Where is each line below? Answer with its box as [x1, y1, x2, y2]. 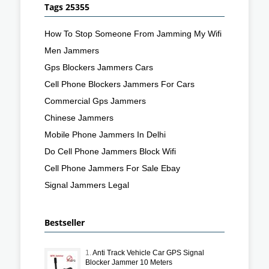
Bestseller [44, 216, 85, 228]
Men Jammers [44, 45, 99, 55]
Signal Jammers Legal [44, 180, 129, 190]
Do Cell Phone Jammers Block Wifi [44, 146, 176, 156]
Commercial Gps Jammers [44, 95, 146, 106]
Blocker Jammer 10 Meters [85, 258, 172, 267]
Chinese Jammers [44, 112, 113, 122]
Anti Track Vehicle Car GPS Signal [92, 248, 204, 257]
